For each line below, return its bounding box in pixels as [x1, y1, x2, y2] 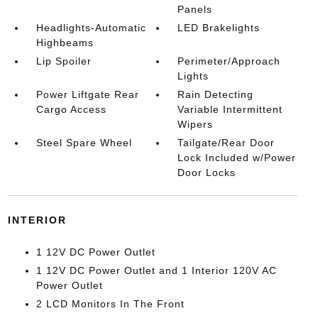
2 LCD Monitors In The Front [35, 298, 185, 309]
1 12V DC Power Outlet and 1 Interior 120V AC [35, 265, 277, 276]
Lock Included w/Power [177, 152, 297, 163]
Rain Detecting [177, 89, 254, 100]
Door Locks [177, 167, 236, 178]
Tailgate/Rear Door [177, 137, 275, 148]
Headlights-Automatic [35, 22, 146, 33]
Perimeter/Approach [177, 55, 281, 67]
